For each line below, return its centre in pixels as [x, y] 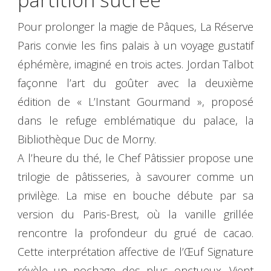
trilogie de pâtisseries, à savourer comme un [135, 177]
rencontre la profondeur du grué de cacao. [135, 233]
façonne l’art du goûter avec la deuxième [135, 83]
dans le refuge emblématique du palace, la [135, 121]
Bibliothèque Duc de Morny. [87, 139]
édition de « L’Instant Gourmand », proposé [135, 102]
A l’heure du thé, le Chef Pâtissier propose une [135, 158]
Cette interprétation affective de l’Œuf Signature [135, 252]
